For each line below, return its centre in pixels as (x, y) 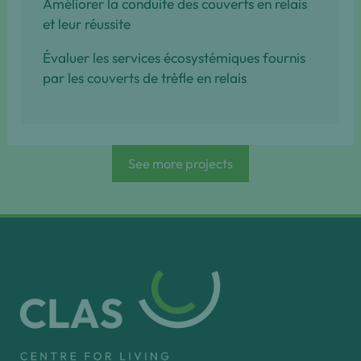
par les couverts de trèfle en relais (144, 79)
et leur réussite (86, 25)
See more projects (180, 163)
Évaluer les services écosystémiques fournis (174, 58)
